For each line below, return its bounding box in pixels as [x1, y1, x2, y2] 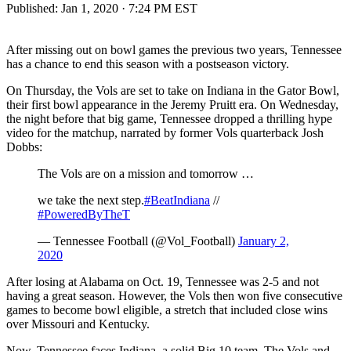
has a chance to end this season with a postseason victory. [6, 56, 289, 71]
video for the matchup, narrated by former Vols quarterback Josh [6, 125, 324, 139]
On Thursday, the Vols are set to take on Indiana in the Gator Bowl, [6, 83, 339, 97]
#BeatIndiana [144, 193, 210, 207]
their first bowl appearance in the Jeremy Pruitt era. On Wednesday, [6, 97, 338, 111]
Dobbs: [6, 139, 42, 154]
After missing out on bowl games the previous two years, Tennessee [6, 42, 342, 56]
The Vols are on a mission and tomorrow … [38, 166, 254, 180]
